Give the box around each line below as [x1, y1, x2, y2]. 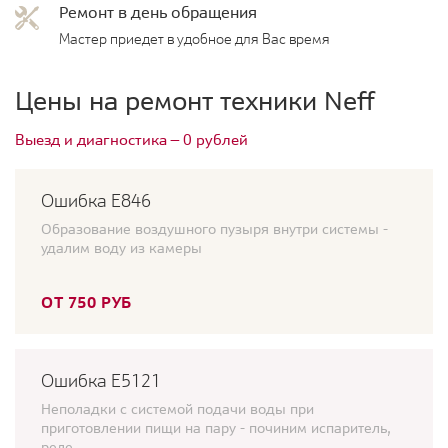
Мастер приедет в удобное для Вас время [59, 31, 330, 48]
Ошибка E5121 [41, 370, 161, 392]
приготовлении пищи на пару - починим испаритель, [41, 419, 391, 438]
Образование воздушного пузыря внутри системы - [41, 220, 388, 239]
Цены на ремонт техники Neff [15, 84, 375, 118]
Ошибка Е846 [41, 190, 151, 212]
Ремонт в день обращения [59, 2, 257, 23]
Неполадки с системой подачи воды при [41, 400, 314, 419]
